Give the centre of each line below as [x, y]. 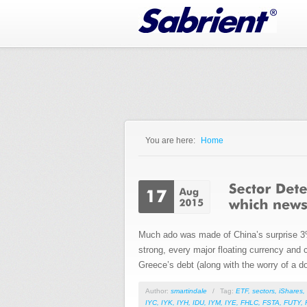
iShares [291, 291]
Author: [158, 291]
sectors [263, 291]
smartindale [189, 291]
